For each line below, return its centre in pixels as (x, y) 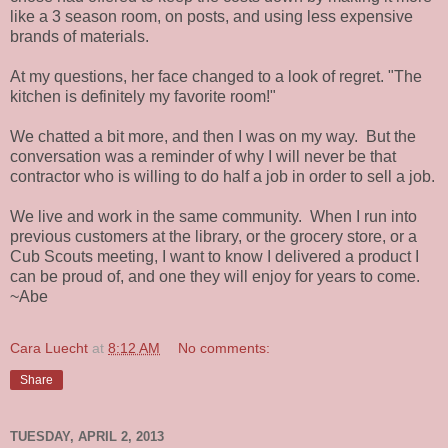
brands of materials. (79, 36)
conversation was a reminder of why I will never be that (203, 156)
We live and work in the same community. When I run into (213, 216)
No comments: (224, 347)
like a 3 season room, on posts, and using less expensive (211, 16)
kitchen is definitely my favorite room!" (143, 96)
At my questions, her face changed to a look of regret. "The (216, 76)
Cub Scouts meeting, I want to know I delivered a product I (214, 256)
